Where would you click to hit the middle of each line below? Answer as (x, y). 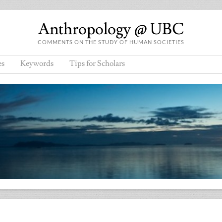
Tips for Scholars (97, 63)
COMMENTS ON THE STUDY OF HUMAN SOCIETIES (111, 42)
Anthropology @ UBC (111, 29)
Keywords (37, 63)
